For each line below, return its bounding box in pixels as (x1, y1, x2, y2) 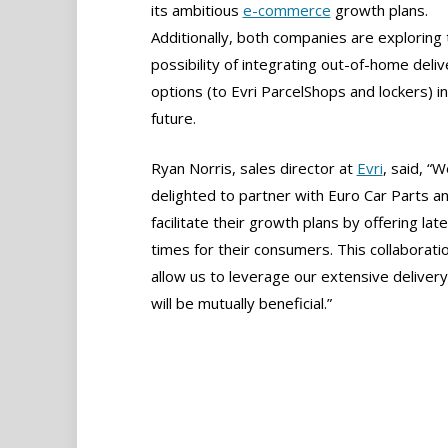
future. (150, 108, 196, 128)
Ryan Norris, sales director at (150, 158, 357, 179)
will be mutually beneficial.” (150, 293, 332, 314)
